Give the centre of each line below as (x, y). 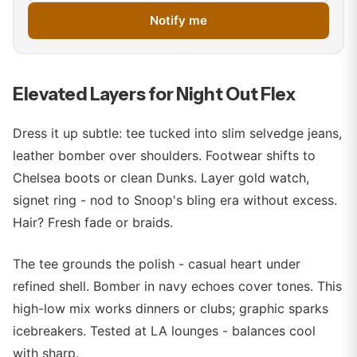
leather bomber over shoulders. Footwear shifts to (164, 155)
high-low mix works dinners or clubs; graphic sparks (171, 308)
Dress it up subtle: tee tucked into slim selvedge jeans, (177, 133)
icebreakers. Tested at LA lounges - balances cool (164, 331)
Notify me (178, 20)
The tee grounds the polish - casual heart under (157, 264)
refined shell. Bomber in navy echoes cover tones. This (177, 286)
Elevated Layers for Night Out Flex (155, 94)
